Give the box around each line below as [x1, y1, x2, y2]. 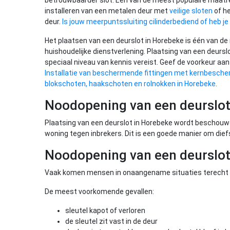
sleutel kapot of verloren [65, 206, 145, 215]
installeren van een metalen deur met [45, 7, 169, 15]
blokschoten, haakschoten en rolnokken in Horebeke [45, 80, 216, 88]
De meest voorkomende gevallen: [45, 187, 154, 196]
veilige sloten [169, 7, 213, 15]
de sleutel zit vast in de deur [65, 217, 158, 225]
